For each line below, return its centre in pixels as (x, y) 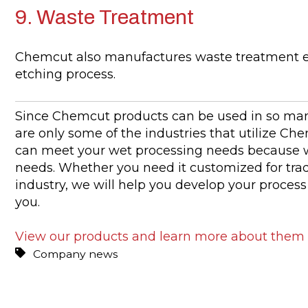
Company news (76, 254)
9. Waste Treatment (104, 18)
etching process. (65, 75)
